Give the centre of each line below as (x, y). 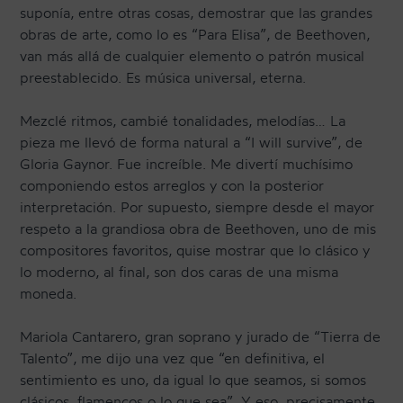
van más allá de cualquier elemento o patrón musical (193, 56)
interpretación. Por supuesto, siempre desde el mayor (197, 207)
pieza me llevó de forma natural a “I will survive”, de (192, 143)
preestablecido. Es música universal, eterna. (163, 78)
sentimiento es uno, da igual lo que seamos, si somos (193, 380)
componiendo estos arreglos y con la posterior (172, 186)
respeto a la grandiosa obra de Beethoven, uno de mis (198, 229)
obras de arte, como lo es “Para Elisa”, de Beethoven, (195, 35)
